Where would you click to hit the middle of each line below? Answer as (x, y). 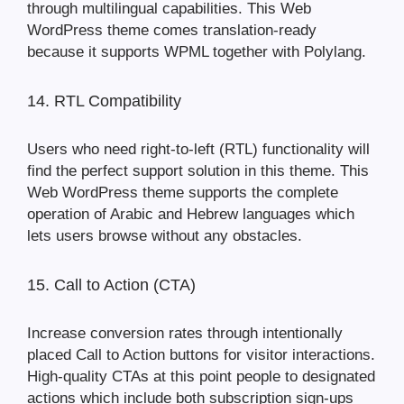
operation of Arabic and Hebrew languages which (191, 215)
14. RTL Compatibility (104, 101)
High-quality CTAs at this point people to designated (201, 377)
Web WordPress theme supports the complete (183, 193)
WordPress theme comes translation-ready (172, 31)
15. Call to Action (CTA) (111, 285)
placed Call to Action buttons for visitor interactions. (201, 355)
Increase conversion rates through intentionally (185, 334)
